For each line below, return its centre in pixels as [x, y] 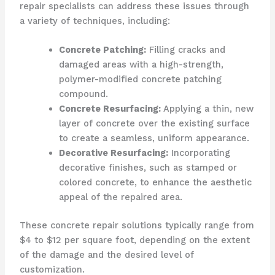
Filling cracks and [185, 50]
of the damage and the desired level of [107, 255]
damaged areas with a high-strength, [141, 65]
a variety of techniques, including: [95, 21]
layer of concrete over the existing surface [154, 124]
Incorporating [199, 153]
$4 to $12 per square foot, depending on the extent [134, 240]
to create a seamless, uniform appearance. [154, 138]
